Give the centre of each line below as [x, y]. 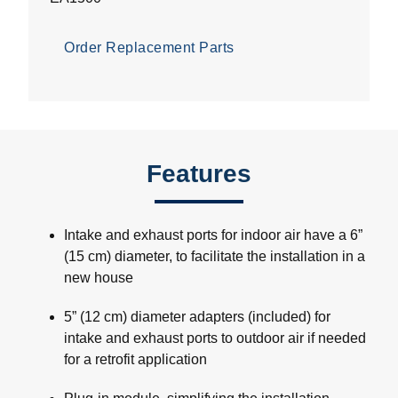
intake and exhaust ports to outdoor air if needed [215, 338]
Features [199, 174]
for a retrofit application [135, 360]
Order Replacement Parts [149, 48]
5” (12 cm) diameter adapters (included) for [197, 317]
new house [99, 278]
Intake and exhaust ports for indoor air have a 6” [213, 235]
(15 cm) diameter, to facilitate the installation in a [215, 257]
